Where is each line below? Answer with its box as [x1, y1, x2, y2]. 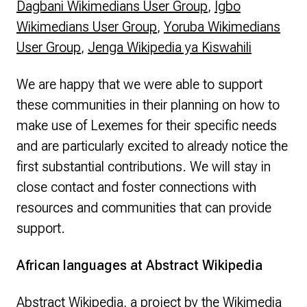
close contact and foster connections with [16, 179, 256, 195]
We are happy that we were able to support [16, 76, 262, 93]
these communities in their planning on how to [16, 97, 280, 113]
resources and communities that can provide [16, 199, 271, 216]
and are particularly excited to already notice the [16, 138, 288, 154]
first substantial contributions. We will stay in [16, 158, 271, 175]
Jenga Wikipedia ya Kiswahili [88, 39, 251, 56]
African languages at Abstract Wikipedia [16, 257, 262, 273]
